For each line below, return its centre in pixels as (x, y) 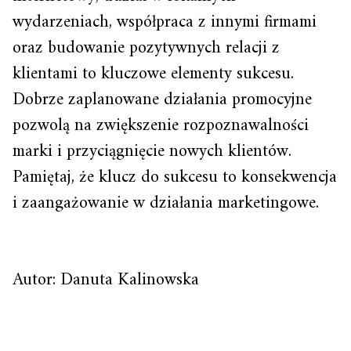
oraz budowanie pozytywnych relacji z (146, 48)
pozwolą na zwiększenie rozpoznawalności (161, 125)
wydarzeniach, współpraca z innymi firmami (165, 22)
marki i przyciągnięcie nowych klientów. (152, 151)
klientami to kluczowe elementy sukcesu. (153, 74)
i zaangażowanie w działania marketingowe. (166, 203)
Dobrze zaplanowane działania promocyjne (162, 100)
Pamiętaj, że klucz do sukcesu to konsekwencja (175, 177)
